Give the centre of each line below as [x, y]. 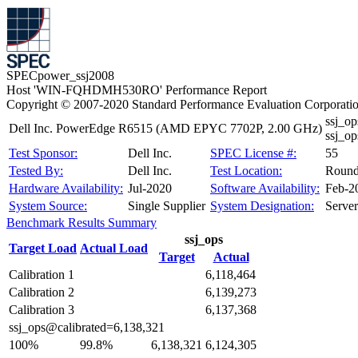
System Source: [48, 206]
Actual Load [114, 248]
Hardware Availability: [66, 188]
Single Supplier [167, 206]
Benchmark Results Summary [82, 223]
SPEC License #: [253, 153]
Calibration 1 [42, 274]
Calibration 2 [42, 292]
